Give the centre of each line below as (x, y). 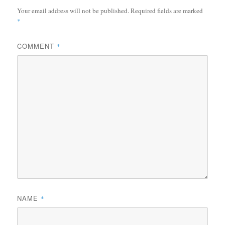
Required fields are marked (167, 10)
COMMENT (37, 46)
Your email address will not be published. (73, 10)
